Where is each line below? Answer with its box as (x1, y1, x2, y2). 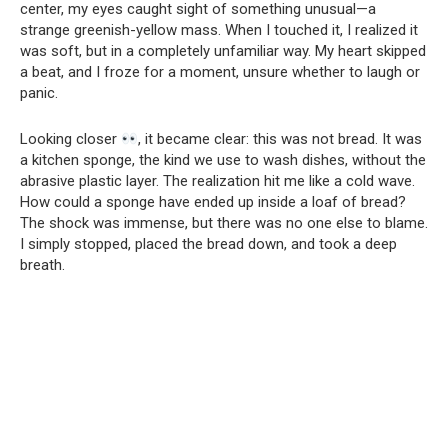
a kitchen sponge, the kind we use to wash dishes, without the (20, 151, 426, 170)
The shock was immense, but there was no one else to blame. (20, 214, 428, 233)
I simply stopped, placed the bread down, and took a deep (20, 235, 397, 254)
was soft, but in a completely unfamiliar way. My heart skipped (20, 42, 426, 61)
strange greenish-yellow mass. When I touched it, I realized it (20, 21, 418, 40)
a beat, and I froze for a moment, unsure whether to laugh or (20, 63, 420, 82)
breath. (20, 256, 65, 275)
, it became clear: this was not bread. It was (138, 130, 423, 149)
